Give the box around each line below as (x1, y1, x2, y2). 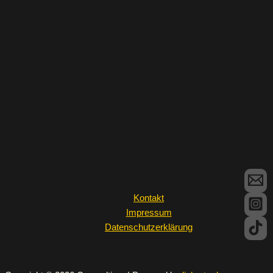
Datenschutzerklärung (105, 222, 193, 233)
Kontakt (133, 193, 164, 204)
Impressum (126, 208, 172, 218)
